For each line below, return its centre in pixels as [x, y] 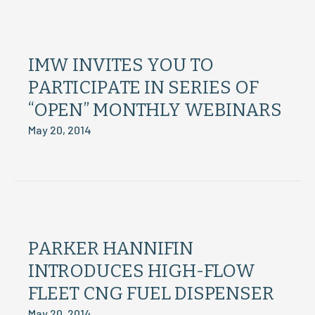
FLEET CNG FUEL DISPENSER [151, 294]
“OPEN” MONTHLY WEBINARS [155, 110]
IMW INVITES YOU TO [121, 65]
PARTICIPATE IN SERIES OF [143, 88]
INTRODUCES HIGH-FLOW [142, 271]
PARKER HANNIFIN [111, 249]
